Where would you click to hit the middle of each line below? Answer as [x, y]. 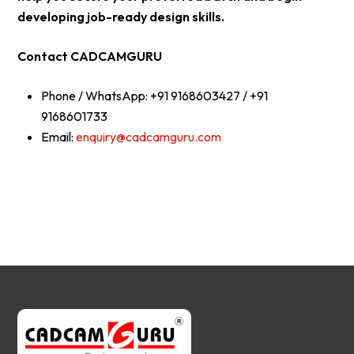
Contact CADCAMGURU [90, 56]
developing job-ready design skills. [121, 17]
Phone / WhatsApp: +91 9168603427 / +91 [155, 96]
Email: [59, 137]
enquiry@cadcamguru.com [149, 137]
